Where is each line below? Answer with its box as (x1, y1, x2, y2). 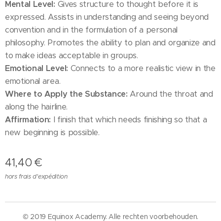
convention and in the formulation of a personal (5, 25, 178, 35)
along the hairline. (5, 102, 68, 112)
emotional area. (5, 76, 61, 86)
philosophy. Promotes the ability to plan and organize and (5, 37, 216, 48)
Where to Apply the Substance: (5, 89, 128, 99)
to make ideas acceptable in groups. (5, 50, 138, 61)
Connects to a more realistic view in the (68, 63, 216, 74)
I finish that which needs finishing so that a (51, 114, 207, 125)
